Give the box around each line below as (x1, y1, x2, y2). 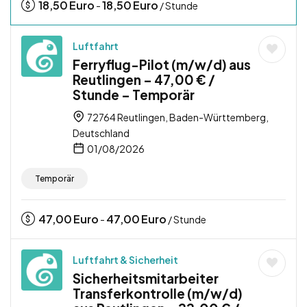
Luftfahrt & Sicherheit (73, 254, 178, 267)
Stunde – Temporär (73, 86, 195, 103)
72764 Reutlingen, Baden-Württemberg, (86, 111, 269, 124)
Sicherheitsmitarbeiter (73, 270, 219, 287)
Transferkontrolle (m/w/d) (73, 285, 243, 302)
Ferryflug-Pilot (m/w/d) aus (73, 56, 251, 73)
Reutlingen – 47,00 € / (73, 71, 215, 88)
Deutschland (73, 127, 130, 140)
